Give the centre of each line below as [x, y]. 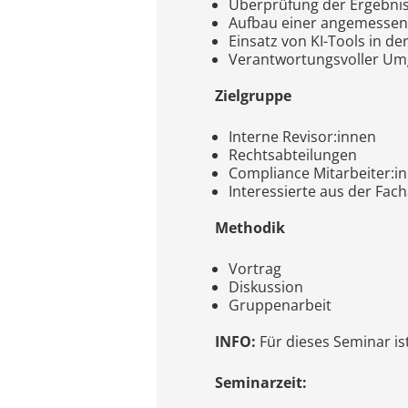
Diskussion [266, 287]
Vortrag [255, 269]
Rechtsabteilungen [293, 155]
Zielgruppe [253, 96]
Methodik [250, 228]
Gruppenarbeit [280, 305]
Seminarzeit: [261, 382]
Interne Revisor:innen [302, 137]
